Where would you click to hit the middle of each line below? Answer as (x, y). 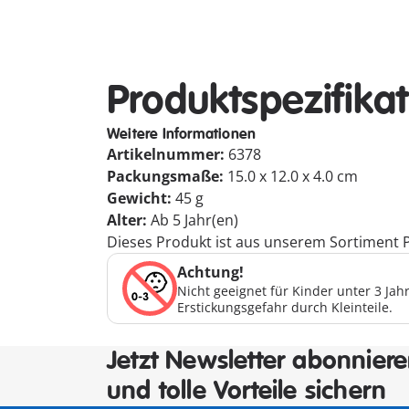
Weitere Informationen (182, 134)
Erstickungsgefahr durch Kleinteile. (285, 307)
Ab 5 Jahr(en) (194, 220)
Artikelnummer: (168, 154)
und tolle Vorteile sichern (247, 391)
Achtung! (210, 272)
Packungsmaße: (167, 176)
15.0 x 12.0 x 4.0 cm (293, 176)
